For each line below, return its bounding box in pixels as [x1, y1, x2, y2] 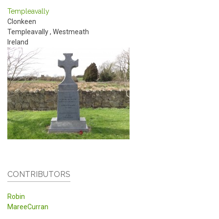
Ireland [7, 38, 28, 46]
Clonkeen [7, 18, 36, 25]
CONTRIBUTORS [7, 169, 70, 179]
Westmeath [53, 28, 89, 36]
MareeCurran [7, 202, 48, 211]
